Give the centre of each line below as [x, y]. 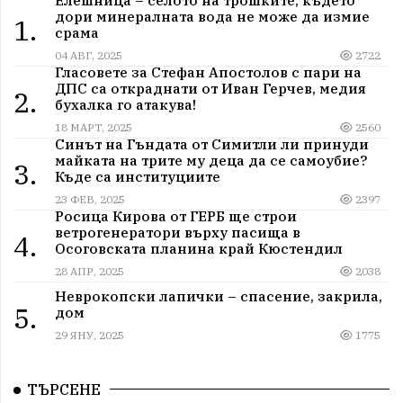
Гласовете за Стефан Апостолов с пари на [208, 72]
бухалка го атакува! [125, 104]
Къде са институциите [137, 176]
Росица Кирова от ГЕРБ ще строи [175, 215]
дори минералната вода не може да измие [212, 16]
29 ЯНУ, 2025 [89, 336]
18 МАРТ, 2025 [93, 127]
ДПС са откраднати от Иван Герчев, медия [210, 88]
